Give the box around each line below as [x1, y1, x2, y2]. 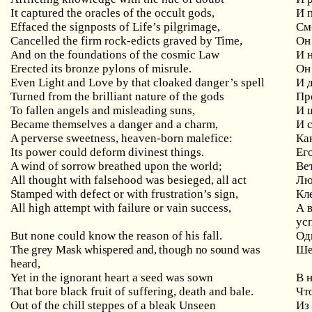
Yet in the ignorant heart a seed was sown [10, 271, 214, 284]
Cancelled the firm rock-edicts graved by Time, [10, 34, 243, 47]
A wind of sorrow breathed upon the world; [10, 159, 223, 173]
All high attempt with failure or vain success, [10, 201, 232, 214]
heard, [10, 257, 40, 270]
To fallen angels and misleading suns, [10, 104, 196, 117]
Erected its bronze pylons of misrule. [10, 62, 192, 75]
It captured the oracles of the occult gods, [10, 6, 215, 19]
